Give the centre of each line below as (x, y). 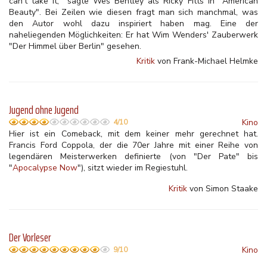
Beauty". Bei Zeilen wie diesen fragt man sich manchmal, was (133, 12)
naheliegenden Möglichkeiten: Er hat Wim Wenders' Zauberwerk (133, 35)
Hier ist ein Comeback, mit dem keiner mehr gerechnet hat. (133, 134)
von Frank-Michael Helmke (207, 61)
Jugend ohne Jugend (44, 110)
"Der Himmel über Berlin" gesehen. (75, 46)
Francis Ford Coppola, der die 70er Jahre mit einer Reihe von (133, 145)
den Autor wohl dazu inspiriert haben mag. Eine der (133, 24)
